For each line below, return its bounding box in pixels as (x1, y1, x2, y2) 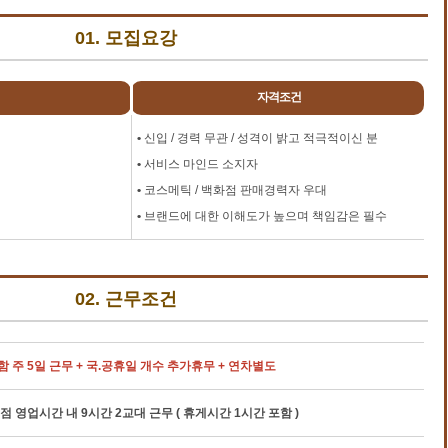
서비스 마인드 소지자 (141, 157, 258, 171)
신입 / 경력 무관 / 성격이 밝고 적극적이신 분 (141, 131, 378, 145)
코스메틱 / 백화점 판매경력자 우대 (141, 183, 327, 197)
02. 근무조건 (75, 289, 178, 309)
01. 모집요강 (75, 28, 178, 48)
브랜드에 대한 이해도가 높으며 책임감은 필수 (141, 209, 387, 223)
